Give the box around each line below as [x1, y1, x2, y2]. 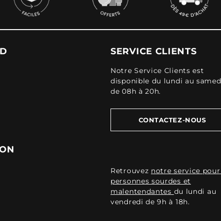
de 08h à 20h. [110, 87, 161, 96]
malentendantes [110, 186, 174, 196]
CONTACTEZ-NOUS [138, 116, 206, 124]
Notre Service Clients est [110, 66, 204, 75]
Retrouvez [110, 166, 151, 175]
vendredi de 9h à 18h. [110, 197, 190, 206]
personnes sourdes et [110, 176, 191, 185]
